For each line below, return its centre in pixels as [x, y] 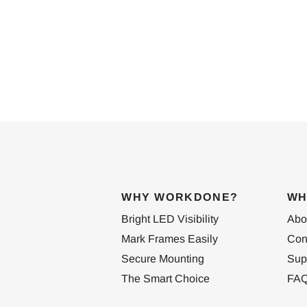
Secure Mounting [163, 259]
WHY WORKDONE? [180, 197]
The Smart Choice [165, 279]
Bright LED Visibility [170, 219]
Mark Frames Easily [170, 239]
